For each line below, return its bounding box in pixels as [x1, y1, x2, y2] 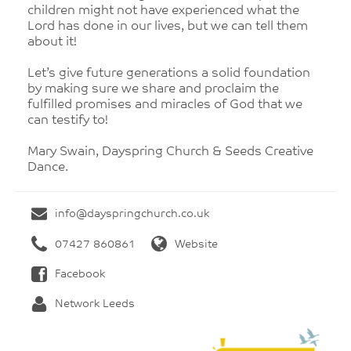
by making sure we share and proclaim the [27, 83, 279, 96]
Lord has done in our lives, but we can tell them [27, 20, 308, 33]
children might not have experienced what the [27, 5, 299, 17]
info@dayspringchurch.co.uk [55, 208, 209, 221]
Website [175, 238, 218, 251]
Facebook [55, 269, 105, 281]
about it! [27, 36, 77, 49]
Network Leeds [55, 299, 135, 311]
